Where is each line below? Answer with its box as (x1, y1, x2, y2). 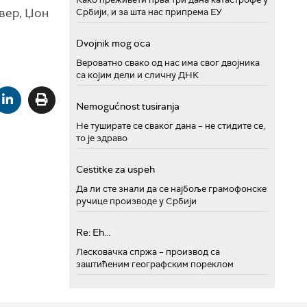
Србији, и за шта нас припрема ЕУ (76, 5, 222, 18)
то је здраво (76, 132, 127, 144)
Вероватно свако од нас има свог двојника (76, 56, 260, 69)
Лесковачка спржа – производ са (76, 245, 220, 258)
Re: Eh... (76, 225, 110, 238)
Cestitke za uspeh (76, 162, 155, 175)
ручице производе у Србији (76, 195, 197, 207)
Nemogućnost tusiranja (76, 99, 180, 112)
